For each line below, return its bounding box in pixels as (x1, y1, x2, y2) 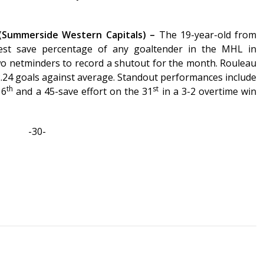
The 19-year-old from (159, 28, 257, 42)
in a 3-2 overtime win (159, 85, 257, 98)
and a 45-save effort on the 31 (13, 85, 153, 98)
